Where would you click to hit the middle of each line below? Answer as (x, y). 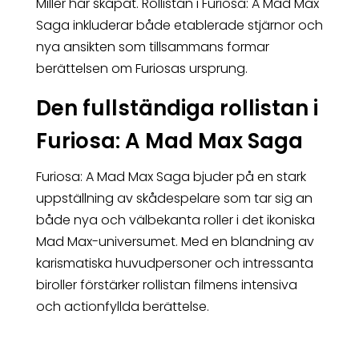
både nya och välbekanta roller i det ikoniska (175, 220)
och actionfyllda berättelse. (122, 307)
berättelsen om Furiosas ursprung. (141, 69)
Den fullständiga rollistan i (177, 109)
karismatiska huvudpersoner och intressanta (174, 264)
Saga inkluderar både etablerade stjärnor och (179, 26)
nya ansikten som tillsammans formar (152, 47)
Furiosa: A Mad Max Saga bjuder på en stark (171, 177)
